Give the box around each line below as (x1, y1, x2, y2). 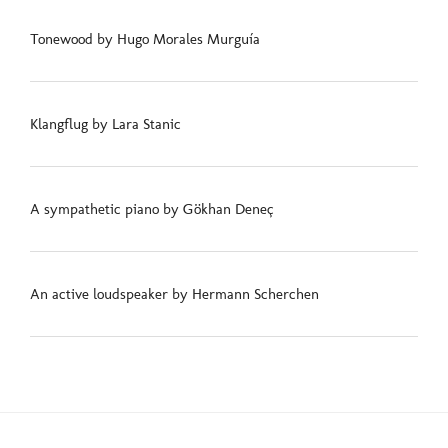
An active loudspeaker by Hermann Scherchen (30, 285, 319, 304)
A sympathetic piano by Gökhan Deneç (30, 200, 274, 219)
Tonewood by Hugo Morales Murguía (30, 30, 260, 49)
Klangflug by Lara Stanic (30, 115, 181, 134)
